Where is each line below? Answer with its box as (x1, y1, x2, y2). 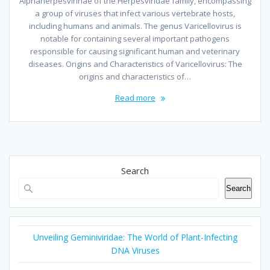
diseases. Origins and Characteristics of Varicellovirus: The (28, 58, 242, 70)
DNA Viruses (110, 245, 160, 257)
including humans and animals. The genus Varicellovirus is (28, 20, 242, 32)
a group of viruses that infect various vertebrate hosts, (35, 8, 235, 19)
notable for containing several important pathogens (40, 33, 230, 45)
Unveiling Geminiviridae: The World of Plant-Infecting (33, 231, 237, 243)
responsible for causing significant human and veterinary (30, 46, 240, 57)
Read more (115, 92, 155, 104)
